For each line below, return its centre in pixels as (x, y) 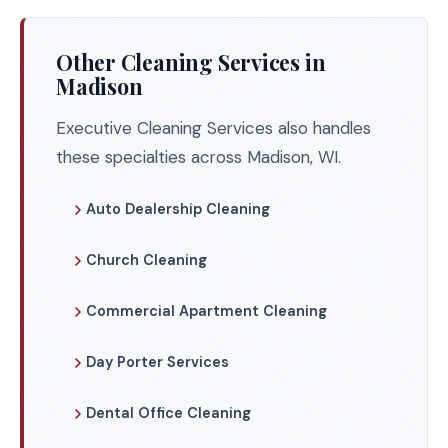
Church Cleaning (146, 260)
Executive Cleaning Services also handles (213, 128)
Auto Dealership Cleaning (178, 209)
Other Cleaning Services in (191, 62)
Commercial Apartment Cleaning (206, 311)
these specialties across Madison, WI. (198, 157)
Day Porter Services (157, 362)
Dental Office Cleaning (168, 413)
